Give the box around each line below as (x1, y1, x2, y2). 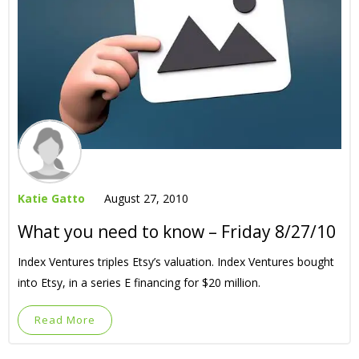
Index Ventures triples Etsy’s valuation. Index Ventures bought (18, 254, 334, 270)
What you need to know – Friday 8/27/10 (18, 220, 336, 244)
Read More (34, 313, 95, 328)
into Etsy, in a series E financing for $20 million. (18, 275, 260, 291)
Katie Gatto (18, 191, 85, 207)
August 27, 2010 (104, 191, 188, 207)
